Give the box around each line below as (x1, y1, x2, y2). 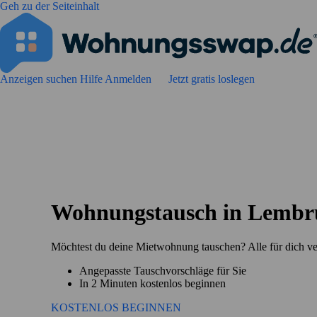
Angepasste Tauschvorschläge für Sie (79, 264, 246, 277)
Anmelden (105, 73, 154, 85)
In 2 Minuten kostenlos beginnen (79, 277, 226, 289)
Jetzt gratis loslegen (168, 73, 255, 85)
